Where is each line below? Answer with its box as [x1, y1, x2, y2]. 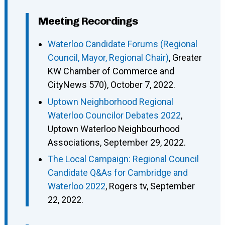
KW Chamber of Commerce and [47, 66, 174, 77]
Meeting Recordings [37, 15, 138, 28]
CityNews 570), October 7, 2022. [47, 79, 175, 90]
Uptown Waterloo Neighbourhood [47, 123, 180, 134]
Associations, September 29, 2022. [47, 137, 186, 148]
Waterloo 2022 [47, 181, 105, 192]
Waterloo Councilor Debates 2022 [47, 109, 181, 121]
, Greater [168, 52, 202, 63]
